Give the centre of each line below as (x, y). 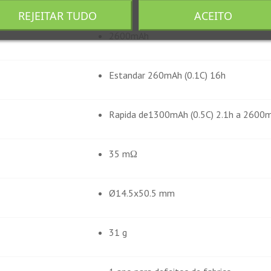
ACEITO (214, 15)
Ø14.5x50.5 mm (142, 193)
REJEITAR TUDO (58, 15)
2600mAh (129, 36)
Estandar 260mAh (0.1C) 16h (167, 75)
